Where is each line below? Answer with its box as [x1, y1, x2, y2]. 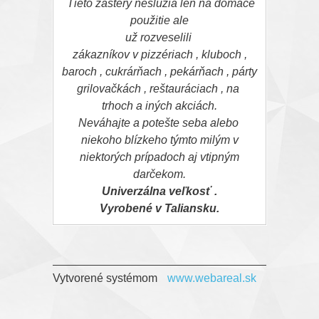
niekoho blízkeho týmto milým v [80, 134, 239, 147]
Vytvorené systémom [53, 272, 160, 285]
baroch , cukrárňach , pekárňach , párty [62, 66, 257, 78]
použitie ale [130, 14, 189, 27]
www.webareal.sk [167, 272, 256, 285]
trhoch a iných [102, 100, 175, 113]
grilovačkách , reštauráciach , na [77, 83, 242, 95]
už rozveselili [125, 31, 194, 44]
